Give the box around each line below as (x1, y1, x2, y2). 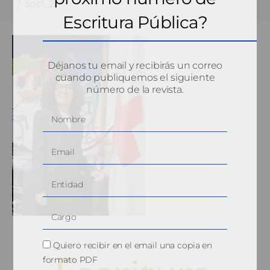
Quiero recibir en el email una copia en (52, 239, 212, 251)
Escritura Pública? (63, 11, 207, 33)
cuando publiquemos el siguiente (55, 71, 215, 83)
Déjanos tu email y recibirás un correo (47, 59, 223, 71)
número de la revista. (86, 83, 184, 95)
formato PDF (42, 254, 98, 265)
